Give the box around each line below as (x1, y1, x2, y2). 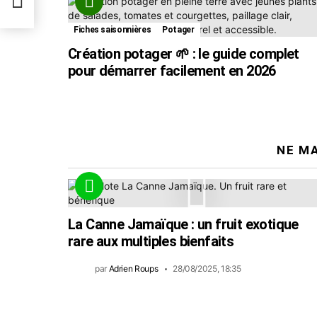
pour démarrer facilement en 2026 (68, 62, 276, 79)
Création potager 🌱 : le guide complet (68, 45, 299, 62)
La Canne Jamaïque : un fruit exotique (68, 215, 299, 233)
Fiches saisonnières (74, 24, 151, 35)
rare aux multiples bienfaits (68, 232, 234, 250)
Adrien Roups (108, 263, 158, 274)
